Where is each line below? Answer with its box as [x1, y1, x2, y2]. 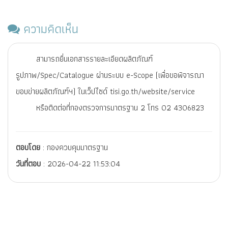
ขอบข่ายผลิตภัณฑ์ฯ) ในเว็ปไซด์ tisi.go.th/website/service [16, 85, 195, 98]
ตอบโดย [16, 141, 43, 154]
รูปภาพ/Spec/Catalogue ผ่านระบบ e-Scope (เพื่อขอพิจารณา [16, 69, 204, 81]
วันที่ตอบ [16, 157, 43, 170]
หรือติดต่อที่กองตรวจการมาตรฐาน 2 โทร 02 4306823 [34, 101, 204, 114]
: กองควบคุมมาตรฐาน [43, 141, 108, 154]
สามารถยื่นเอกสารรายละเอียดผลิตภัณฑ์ [36, 52, 153, 65]
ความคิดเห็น [20, 19, 78, 39]
